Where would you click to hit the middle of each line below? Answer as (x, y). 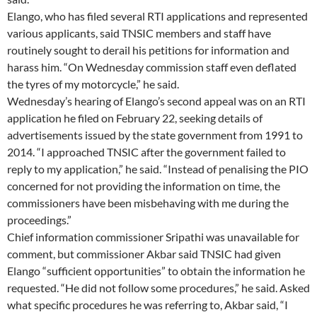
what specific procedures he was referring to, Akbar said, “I (148, 305)
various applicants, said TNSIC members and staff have (139, 33)
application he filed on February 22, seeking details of (135, 118)
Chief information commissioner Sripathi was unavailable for (153, 237)
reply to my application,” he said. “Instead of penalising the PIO (158, 169)
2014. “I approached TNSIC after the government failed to (146, 152)
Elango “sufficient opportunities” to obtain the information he (156, 271)
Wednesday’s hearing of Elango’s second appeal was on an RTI (156, 101)
